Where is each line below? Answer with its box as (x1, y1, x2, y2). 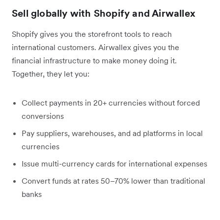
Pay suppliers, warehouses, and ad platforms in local (22, 128, 203, 138)
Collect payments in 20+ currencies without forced (22, 97, 200, 108)
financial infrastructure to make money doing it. (12, 55, 177, 65)
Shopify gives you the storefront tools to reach (12, 28, 172, 39)
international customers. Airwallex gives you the (12, 42, 179, 52)
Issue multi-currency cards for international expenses (22, 158, 207, 168)
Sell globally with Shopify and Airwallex (12, 6, 195, 20)
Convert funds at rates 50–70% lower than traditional (22, 175, 205, 186)
